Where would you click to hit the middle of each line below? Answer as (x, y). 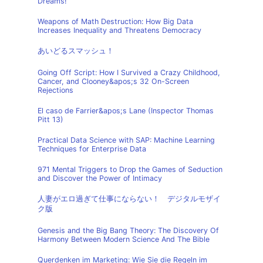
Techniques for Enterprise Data (92, 149)
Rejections (55, 90)
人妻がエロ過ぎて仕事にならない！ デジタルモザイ (129, 199)
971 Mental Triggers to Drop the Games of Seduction (130, 169)
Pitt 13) (50, 119)
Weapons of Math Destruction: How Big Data (115, 21)
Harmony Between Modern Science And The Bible (124, 239)
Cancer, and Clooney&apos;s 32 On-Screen (113, 81)
